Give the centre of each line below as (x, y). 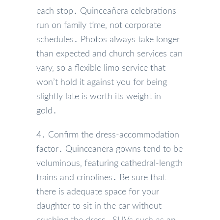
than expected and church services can (110, 54)
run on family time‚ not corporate (99, 25)
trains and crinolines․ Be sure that (101, 178)
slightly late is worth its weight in (99, 96)
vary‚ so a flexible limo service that (101, 68)
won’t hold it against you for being (102, 82)
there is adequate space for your (98, 192)
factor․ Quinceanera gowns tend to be (110, 149)
